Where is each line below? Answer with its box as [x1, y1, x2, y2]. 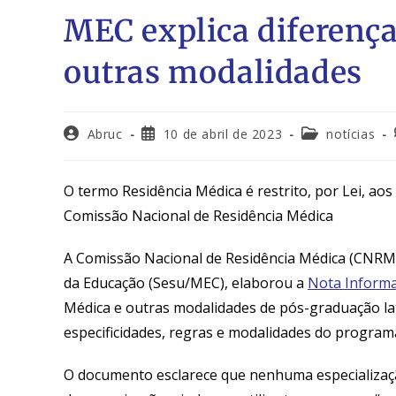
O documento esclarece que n [64, 365, 258, 385]
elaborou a [228, 273, 308, 293]
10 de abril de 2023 [163, 126, 283, 143]
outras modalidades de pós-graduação [122, 298, 384, 318]
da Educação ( [64, 273, 153, 293]
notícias [326, 126, 376, 143]
